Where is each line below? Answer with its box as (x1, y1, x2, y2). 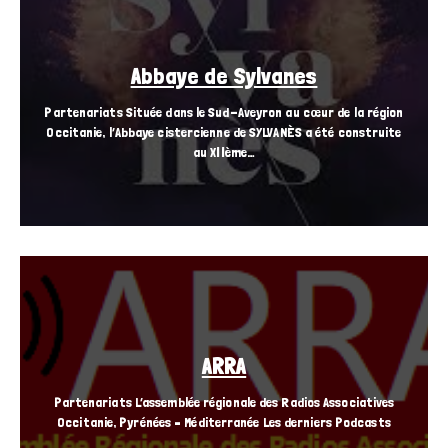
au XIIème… (193, 144, 255, 161)
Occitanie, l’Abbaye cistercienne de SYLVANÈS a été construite (46, 124, 402, 141)
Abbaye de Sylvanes (130, 62, 318, 90)
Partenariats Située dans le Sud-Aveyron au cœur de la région (44, 104, 404, 121)
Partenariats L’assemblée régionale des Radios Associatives (53, 394, 395, 411)
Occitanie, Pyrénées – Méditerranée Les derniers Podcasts (57, 414, 391, 431)
